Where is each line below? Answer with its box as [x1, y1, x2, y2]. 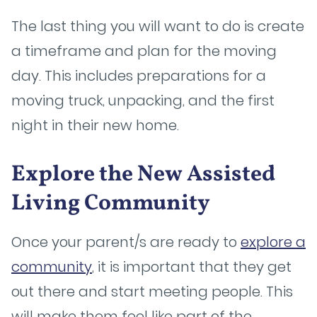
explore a [241, 232, 306, 252]
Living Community [11, 188, 210, 219]
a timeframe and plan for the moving [11, 41, 277, 61]
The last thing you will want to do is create [11, 16, 304, 36]
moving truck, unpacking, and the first [11, 91, 275, 110]
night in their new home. [11, 115, 179, 135]
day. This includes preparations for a [11, 66, 266, 86]
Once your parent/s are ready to [11, 232, 241, 252]
